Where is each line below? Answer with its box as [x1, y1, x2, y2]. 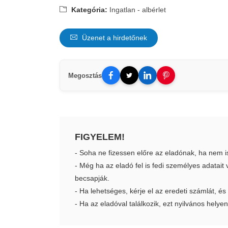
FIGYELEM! [75, 132, 125, 142]
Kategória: [69, 6, 107, 14]
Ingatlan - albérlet [109, 6, 166, 14]
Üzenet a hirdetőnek [80, 34, 147, 42]
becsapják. [75, 174, 109, 182]
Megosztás [68, 71, 102, 79]
